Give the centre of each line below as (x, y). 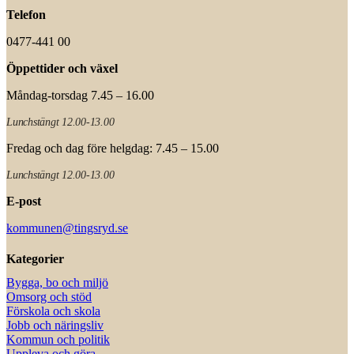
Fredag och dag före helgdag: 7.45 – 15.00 (113, 149)
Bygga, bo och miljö (57, 283)
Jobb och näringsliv (55, 326)
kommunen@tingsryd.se (67, 228)
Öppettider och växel (62, 69)
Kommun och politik (58, 340)
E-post (24, 201)
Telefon (26, 15)
